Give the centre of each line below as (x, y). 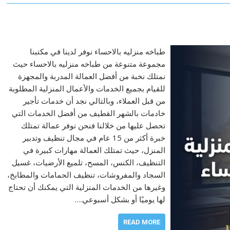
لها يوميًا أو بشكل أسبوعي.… (120, 199)
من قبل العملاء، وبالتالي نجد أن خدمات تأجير (94, 101)
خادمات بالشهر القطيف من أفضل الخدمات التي (88, 113)
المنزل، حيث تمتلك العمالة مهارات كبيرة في (94, 150)
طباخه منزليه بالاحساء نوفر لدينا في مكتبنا (97, 51)
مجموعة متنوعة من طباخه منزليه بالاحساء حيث (89, 64)
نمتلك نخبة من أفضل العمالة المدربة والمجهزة (91, 76)
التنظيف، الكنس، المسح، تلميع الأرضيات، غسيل (88, 162)
